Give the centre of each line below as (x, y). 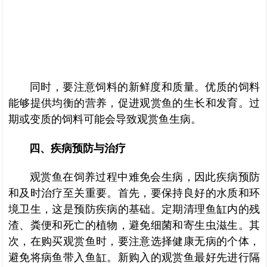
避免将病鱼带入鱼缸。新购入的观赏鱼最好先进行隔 (134, 257)
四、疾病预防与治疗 (67, 148)
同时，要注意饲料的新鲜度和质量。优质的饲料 (145, 87)
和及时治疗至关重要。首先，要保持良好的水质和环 (134, 193)
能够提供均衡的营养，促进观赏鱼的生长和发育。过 (134, 103)
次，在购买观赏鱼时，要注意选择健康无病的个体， (134, 241)
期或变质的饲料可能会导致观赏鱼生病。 (105, 119)
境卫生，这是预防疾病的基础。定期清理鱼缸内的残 (134, 209)
